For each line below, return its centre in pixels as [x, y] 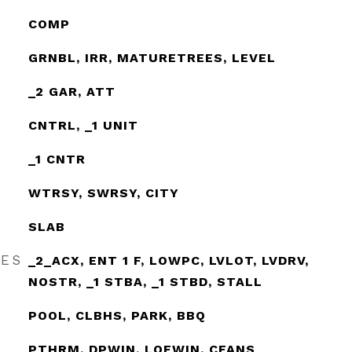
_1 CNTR [57, 159]
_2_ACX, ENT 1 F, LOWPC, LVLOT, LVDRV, [168, 260]
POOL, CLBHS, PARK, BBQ [117, 315]
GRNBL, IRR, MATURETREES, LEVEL [152, 58]
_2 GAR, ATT [71, 92]
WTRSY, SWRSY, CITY [103, 193]
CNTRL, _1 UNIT [83, 125]
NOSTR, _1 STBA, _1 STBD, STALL [145, 282]
